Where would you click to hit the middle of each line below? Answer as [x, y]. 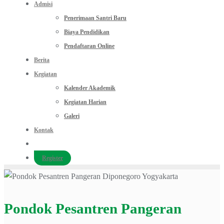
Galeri [72, 116]
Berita [42, 60]
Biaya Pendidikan [87, 32]
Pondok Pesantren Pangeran [93, 209]
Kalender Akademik [90, 88]
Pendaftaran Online [89, 46]
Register [52, 158]
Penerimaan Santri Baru [95, 18]
